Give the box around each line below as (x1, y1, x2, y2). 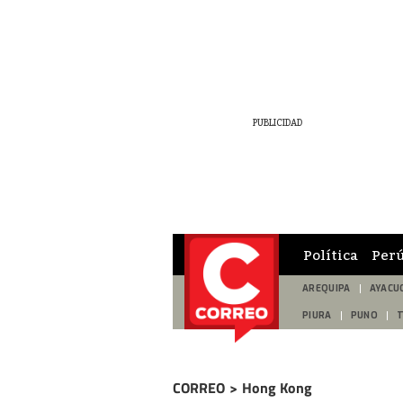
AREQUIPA (302, 282, 351, 294)
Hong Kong (242, 377, 312, 399)
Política (303, 246, 358, 263)
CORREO (173, 377, 225, 399)
